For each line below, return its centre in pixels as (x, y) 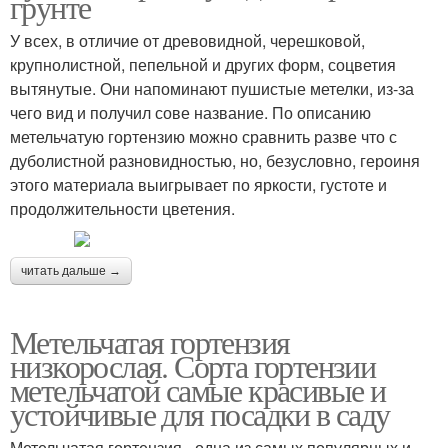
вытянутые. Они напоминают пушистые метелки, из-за (212, 88)
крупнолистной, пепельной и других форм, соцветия (203, 64)
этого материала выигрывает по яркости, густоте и (198, 184)
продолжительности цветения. (122, 208)
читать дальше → (71, 271)
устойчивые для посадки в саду (200, 413)
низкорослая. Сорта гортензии (193, 365)
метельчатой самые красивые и (198, 389)
